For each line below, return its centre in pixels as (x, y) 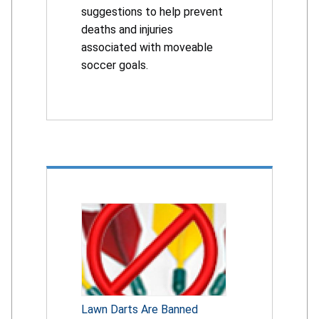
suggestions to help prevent (152, 12)
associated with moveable (147, 48)
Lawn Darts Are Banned (140, 310)
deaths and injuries (127, 30)
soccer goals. (115, 66)
